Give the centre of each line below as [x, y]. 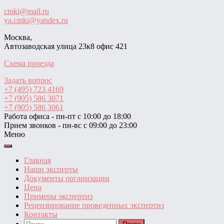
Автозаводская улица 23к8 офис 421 [66, 46]
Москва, [18, 37]
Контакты [41, 214]
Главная [37, 160]
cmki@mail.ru [26, 11]
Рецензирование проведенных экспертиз [94, 205]
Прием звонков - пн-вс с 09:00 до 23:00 [70, 125]
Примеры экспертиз [58, 196]
